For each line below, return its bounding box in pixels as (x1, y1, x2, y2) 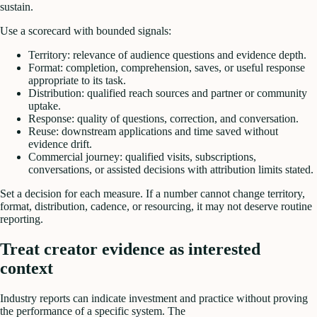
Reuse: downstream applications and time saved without (28, 125, 278, 138)
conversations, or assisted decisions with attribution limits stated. (28, 163, 313, 176)
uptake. (28, 100, 61, 113)
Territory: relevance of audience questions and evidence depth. (28, 49, 306, 62)
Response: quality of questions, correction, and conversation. (28, 113, 299, 125)
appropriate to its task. (28, 74, 126, 87)
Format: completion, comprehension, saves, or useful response (28, 62, 305, 74)
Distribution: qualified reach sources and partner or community (28, 87, 307, 100)
